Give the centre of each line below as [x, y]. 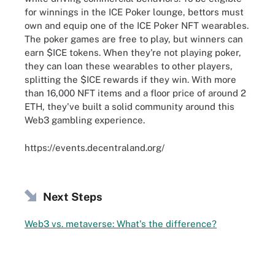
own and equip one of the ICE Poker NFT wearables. [137, 25]
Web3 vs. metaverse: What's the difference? [121, 223]
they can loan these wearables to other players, [129, 66]
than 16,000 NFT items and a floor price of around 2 [135, 93]
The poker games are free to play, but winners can [134, 39]
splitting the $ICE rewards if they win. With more [130, 79]
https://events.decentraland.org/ [95, 147]
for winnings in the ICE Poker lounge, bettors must [134, 12]
